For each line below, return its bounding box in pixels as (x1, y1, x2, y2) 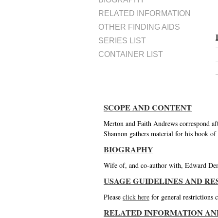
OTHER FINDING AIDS (98, 23, 180, 31)
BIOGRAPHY (104, 144, 153, 155)
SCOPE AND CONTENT (104, 102, 192, 113)
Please (104, 192, 123, 201)
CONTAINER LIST (98, 50, 163, 58)
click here (123, 192, 149, 201)
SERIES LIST (98, 36, 146, 45)
